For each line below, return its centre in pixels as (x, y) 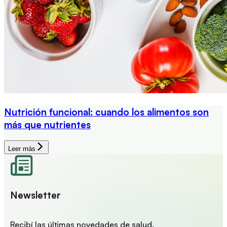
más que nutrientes (47, 125)
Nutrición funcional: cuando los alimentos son (106, 112)
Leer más (22, 148)
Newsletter (35, 195)
